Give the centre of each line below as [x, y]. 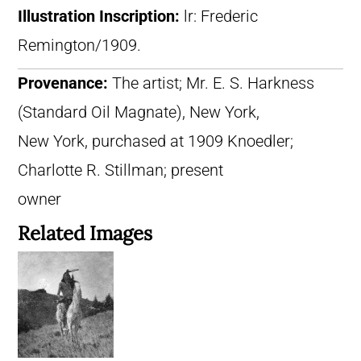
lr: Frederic [221, 16]
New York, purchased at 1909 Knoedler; [156, 141]
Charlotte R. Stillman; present [120, 170]
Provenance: [65, 83]
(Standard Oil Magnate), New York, [139, 112]
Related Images [85, 233]
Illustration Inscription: [101, 16]
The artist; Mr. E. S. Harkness [213, 83]
